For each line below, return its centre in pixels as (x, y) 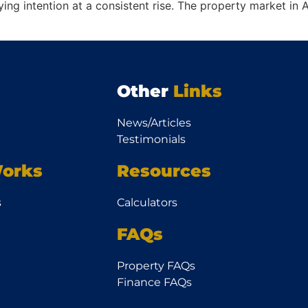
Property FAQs (156, 265)
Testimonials (151, 139)
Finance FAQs (154, 282)
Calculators (147, 202)
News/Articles (154, 122)
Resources (164, 170)
